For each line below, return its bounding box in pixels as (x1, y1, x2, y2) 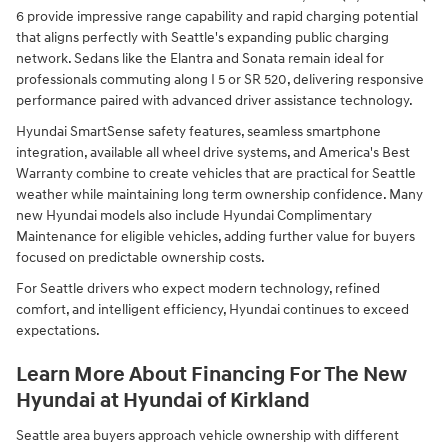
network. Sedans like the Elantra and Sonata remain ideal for (16, 50, 384, 68)
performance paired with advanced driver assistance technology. (16, 92, 413, 110)
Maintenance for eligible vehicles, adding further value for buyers (16, 228, 415, 246)
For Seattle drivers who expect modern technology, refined (16, 280, 380, 298)
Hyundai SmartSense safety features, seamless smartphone (16, 123, 381, 141)
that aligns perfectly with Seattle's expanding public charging (16, 29, 389, 47)
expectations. (16, 322, 100, 340)
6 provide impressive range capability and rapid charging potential (16, 8, 418, 26)
